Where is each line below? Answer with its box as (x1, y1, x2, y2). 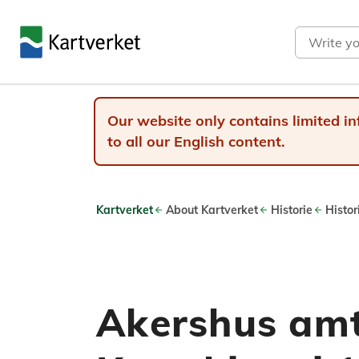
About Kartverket (166, 203, 258, 217)
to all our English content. (107, 132, 285, 151)
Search (293, 26, 337, 43)
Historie (271, 203, 313, 217)
